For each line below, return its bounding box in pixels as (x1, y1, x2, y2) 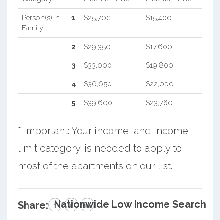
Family (21, 24, 43, 33)
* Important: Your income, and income (17, 125, 188, 137)
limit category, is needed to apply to (17, 142, 182, 155)
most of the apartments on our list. (17, 160, 172, 172)
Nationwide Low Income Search (54, 198, 207, 211)
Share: (17, 199, 48, 212)
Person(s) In (21, 13, 60, 23)
